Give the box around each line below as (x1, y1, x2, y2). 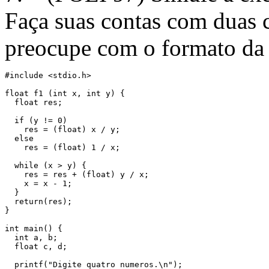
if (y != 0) (5, 115, 72, 125)
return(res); (5, 196, 72, 206)
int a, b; (5, 232, 58, 242)
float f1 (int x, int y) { (5, 88, 125, 98)
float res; (5, 97, 62, 107)
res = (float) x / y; (5, 124, 120, 134)
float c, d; (5, 241, 67, 251)
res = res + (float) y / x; (5, 169, 149, 179)
